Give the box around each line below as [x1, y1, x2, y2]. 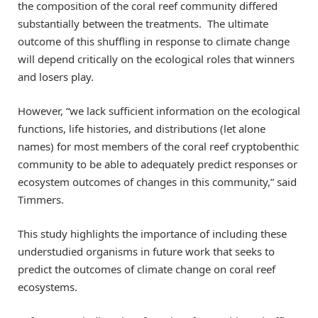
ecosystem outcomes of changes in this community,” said [18, 174, 297, 189]
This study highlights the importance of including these [18, 226, 287, 241]
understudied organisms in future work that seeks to [18, 243, 275, 258]
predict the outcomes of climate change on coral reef [18, 261, 275, 276]
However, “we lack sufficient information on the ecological [18, 103, 300, 118]
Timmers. [18, 192, 64, 207]
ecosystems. [18, 279, 77, 294]
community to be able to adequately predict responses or [18, 156, 297, 171]
